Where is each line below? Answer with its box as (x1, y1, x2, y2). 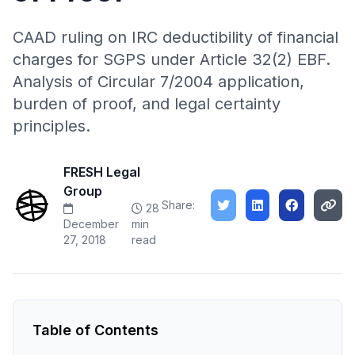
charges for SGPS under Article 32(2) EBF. (13, 50, 330, 69)
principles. (13, 116, 90, 136)
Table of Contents (32, 322, 158, 338)
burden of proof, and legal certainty (13, 94, 281, 113)
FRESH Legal (63, 164, 140, 180)
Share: (162, 198, 195, 212)
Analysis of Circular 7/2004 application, (13, 72, 304, 91)
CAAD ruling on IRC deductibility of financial (13, 28, 338, 47)
